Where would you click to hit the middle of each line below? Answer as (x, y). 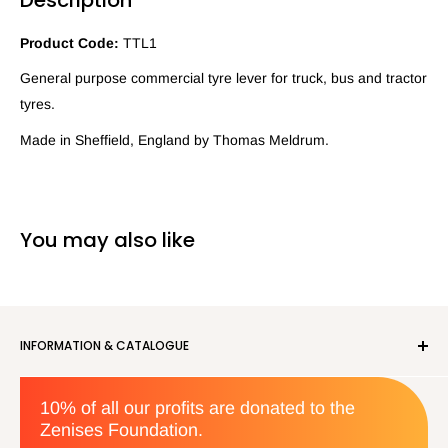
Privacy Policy (63, 411)
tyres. (37, 104)
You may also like (107, 240)
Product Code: (69, 42)
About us (48, 382)
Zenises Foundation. (121, 430)
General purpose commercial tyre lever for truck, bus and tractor (223, 78)
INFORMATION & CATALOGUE (104, 346)
